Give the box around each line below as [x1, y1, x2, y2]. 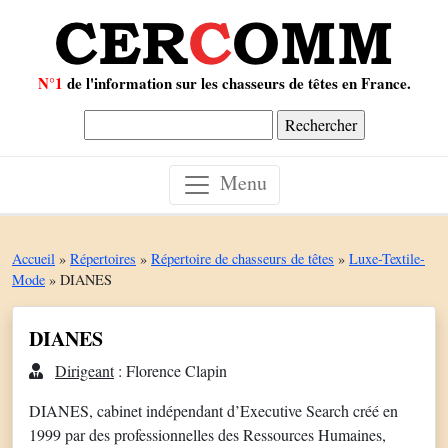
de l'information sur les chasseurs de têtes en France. [62, 72, 411, 94]
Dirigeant [55, 360, 114, 381]
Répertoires [70, 249, 136, 268]
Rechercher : [82, 110, 164, 131]
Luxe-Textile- [349, 249, 425, 268]
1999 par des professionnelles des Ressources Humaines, [29, 424, 386, 445]
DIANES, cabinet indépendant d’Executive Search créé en [29, 400, 398, 421]
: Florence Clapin [114, 360, 227, 381]
